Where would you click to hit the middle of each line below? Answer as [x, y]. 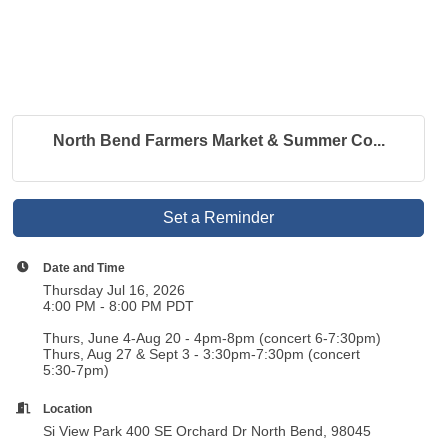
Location [68, 408]
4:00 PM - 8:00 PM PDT [119, 306]
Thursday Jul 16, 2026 [114, 290]
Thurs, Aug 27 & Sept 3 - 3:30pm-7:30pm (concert [202, 354]
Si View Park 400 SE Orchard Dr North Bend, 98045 [207, 431]
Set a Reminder [219, 217]
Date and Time [84, 267]
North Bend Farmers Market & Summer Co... [218, 140]
